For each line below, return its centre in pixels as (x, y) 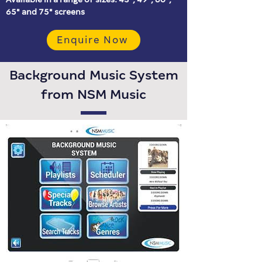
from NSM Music (94, 94)
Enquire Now (92, 40)
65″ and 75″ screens (45, 12)
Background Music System (94, 75)
